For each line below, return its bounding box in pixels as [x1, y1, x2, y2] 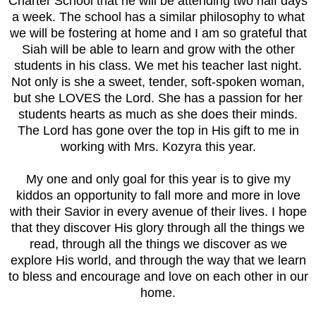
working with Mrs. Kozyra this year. [60, 140, 256, 154]
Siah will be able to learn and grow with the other [21, 42, 295, 57]
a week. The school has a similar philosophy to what [11, 10, 305, 25]
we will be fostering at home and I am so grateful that [9, 26, 307, 41]
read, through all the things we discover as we [29, 237, 287, 252]
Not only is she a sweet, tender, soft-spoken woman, [11, 75, 305, 90]
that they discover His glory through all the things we [11, 221, 305, 236]
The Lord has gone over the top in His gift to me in [17, 123, 299, 138]
